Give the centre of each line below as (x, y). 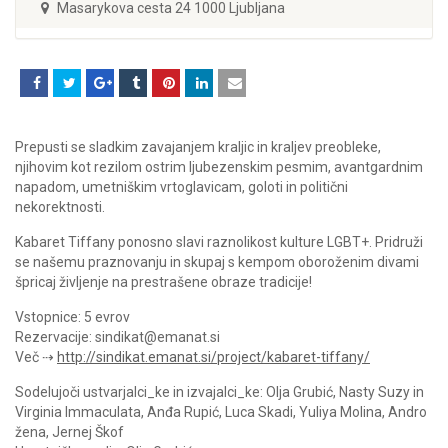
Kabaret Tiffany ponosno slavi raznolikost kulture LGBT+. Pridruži (219, 241)
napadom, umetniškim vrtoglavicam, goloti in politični (181, 186)
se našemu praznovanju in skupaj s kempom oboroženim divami (217, 261)
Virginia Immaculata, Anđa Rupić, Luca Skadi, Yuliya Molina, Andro (221, 411)
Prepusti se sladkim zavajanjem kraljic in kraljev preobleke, (198, 146)
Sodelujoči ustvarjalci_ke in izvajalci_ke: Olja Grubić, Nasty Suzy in (219, 391)
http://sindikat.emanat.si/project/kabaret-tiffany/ (213, 356)
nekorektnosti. (60, 206)
